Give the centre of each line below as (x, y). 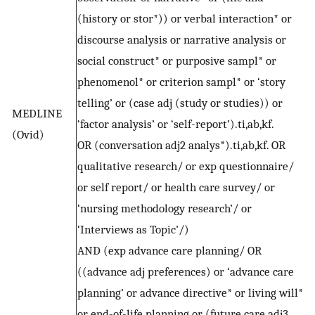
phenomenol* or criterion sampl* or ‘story (181, 82)
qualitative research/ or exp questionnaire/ (186, 166)
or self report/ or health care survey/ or (176, 187)
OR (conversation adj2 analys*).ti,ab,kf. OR (181, 145)
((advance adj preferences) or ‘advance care (186, 272)
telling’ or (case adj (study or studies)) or (180, 103)
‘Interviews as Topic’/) (133, 230)
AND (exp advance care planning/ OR (169, 251)
